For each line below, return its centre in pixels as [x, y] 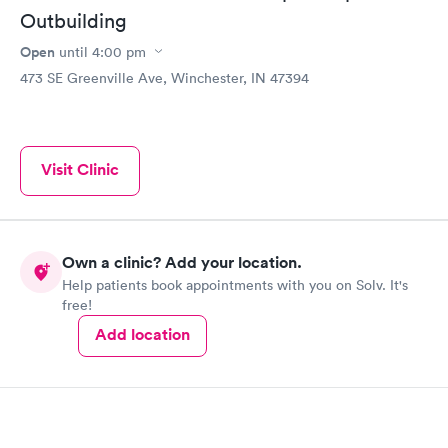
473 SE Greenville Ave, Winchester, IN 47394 [164, 77]
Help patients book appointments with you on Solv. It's [235, 285]
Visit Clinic [80, 169]
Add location [142, 335]
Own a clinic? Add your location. [182, 263]
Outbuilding [73, 20]
